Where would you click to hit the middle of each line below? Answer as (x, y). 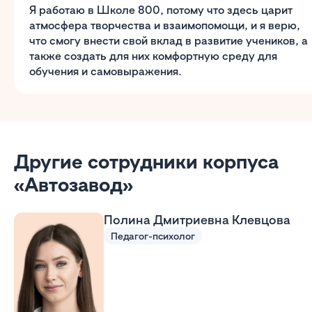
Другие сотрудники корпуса (146, 161)
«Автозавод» (73, 184)
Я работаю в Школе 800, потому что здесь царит (161, 10)
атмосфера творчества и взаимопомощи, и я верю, (165, 25)
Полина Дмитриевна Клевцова (197, 219)
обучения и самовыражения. (106, 71)
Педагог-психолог (153, 236)
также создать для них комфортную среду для (153, 56)
